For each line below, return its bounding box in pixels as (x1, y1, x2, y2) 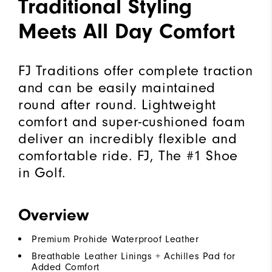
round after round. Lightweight (18, 95, 217, 113)
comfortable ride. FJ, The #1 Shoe (18, 146, 238, 164)
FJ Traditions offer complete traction (18, 61, 253, 79)
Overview (18, 205, 89, 225)
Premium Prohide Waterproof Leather (32, 233, 199, 245)
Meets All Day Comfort (18, 18, 235, 44)
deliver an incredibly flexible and (18, 129, 237, 147)
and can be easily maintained (18, 78, 216, 96)
